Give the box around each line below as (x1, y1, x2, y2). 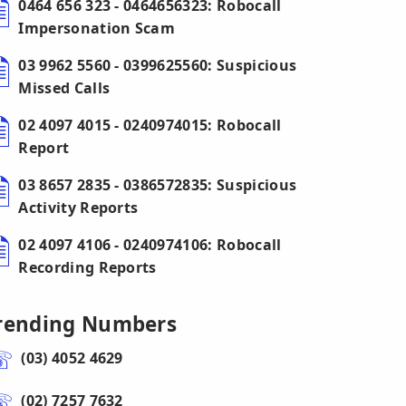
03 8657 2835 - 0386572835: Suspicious (18, 175, 297, 195)
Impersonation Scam (18, 18, 176, 38)
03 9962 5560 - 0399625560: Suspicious (18, 55, 297, 75)
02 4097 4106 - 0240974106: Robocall (18, 235, 282, 255)
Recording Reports (18, 257, 157, 277)
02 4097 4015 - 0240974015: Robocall (18, 115, 282, 135)
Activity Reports (18, 198, 139, 217)
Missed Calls (18, 78, 111, 98)
